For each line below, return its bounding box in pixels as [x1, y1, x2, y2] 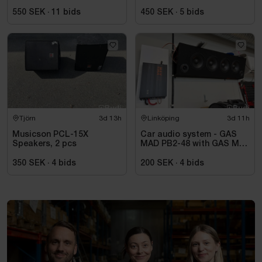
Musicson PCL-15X [12, 130, 88, 139]
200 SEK [140, 159, 173, 167]
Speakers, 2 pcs [12, 140, 77, 148]
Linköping [147, 113, 180, 122]
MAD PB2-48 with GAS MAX [140, 140, 250, 148]
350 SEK [12, 159, 45, 167]
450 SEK [140, 8, 173, 16]
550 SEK [12, 8, 45, 16]
